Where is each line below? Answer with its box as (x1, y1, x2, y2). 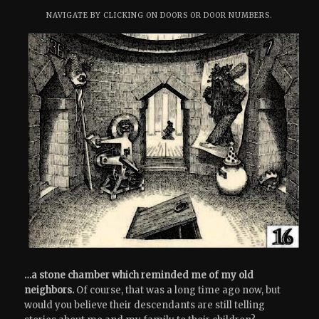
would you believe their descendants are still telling (24, 298, 266, 311)
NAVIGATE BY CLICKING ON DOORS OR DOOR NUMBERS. (46, 11, 273, 21)
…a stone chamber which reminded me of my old (24, 268, 254, 281)
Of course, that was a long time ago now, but (74, 283, 281, 296)
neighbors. (24, 283, 75, 296)
